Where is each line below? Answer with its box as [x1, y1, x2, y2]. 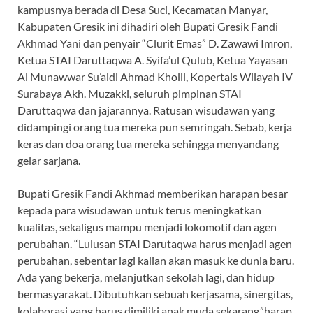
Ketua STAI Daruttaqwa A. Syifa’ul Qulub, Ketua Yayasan [17, 52, 288, 66]
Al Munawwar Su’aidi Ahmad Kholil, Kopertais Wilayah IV [17, 69, 293, 83]
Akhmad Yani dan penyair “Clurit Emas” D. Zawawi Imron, [17, 36, 294, 50]
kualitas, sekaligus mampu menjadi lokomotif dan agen [17, 219, 277, 233]
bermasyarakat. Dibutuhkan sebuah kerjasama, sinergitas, [17, 286, 293, 300]
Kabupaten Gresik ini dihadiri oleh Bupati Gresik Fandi [17, 19, 278, 33]
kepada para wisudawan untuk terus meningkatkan [17, 203, 261, 217]
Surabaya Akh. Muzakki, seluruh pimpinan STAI [17, 86, 242, 100]
